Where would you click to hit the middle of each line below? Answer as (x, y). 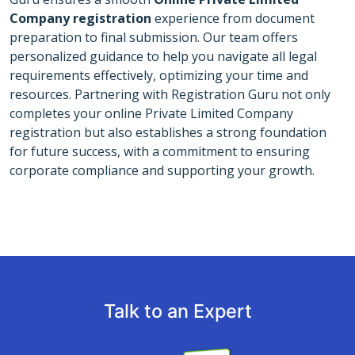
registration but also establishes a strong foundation (168, 132)
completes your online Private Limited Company (151, 113)
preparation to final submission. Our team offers (154, 37)
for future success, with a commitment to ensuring (160, 151)
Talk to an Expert (177, 311)
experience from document (233, 18)
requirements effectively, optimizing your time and (159, 75)
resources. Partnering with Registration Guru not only (170, 94)
